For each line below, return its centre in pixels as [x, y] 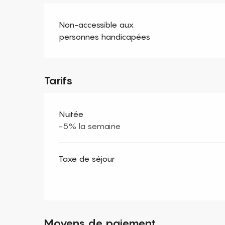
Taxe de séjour [87, 159]
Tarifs [59, 81]
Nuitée [71, 114]
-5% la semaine [90, 126]
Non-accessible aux [96, 25]
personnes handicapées [105, 37]
